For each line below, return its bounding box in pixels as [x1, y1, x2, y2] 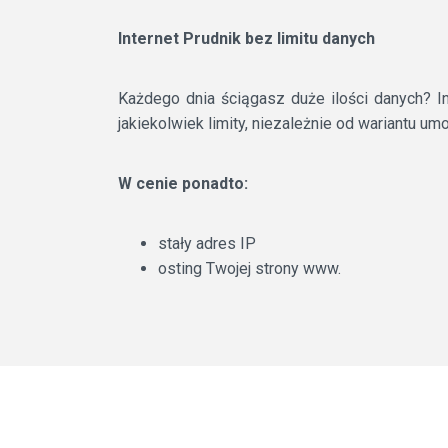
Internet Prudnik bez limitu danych [118, 29, 375, 48]
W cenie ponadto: [118, 174, 248, 193]
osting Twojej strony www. [158, 259, 341, 278]
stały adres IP [158, 234, 256, 253]
